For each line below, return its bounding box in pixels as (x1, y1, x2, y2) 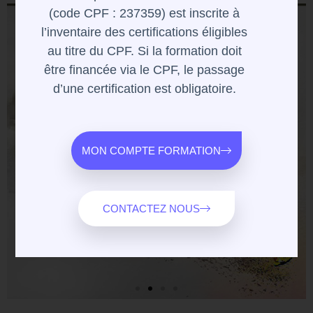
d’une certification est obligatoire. (52, 82, 236, 96)
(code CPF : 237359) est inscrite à (49, 6, 240, 21)
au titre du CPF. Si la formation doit (47, 44, 242, 59)
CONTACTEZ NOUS (103, 203, 200, 215)
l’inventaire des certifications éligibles (41, 25, 248, 40)
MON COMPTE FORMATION (82, 145, 221, 157)
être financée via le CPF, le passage (44, 63, 245, 78)
